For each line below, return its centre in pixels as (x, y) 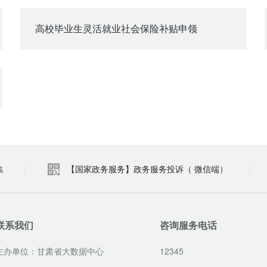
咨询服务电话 (188, 225)
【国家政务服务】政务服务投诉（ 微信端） (147, 169)
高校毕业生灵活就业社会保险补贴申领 (116, 28)
